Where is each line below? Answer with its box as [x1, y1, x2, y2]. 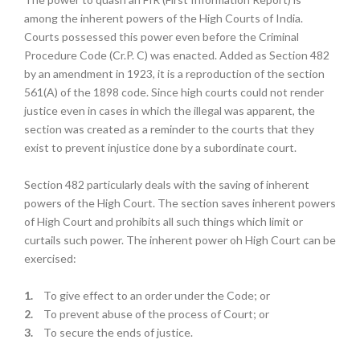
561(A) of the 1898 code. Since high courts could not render [24, 85, 324, 99]
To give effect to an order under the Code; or [43, 288, 270, 302]
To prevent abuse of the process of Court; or [43, 307, 269, 321]
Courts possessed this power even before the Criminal [24, 30, 299, 43]
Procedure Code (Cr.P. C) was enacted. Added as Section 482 [24, 48, 329, 62]
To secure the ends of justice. [43, 325, 193, 339]
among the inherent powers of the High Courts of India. [24, 11, 303, 25]
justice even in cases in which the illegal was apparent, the [24, 104, 315, 117]
